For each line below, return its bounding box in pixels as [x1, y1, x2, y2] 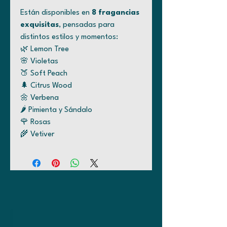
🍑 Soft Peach [20, 70, 67, 78]
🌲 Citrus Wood [20, 82, 72, 90]
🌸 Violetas [20, 58, 58, 65]
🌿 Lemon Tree [20, 46, 69, 53]
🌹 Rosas [20, 119, 51, 126]
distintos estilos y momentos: [20, 33, 118, 41]
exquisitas [20, 21, 59, 29]
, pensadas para [59, 21, 115, 29]
